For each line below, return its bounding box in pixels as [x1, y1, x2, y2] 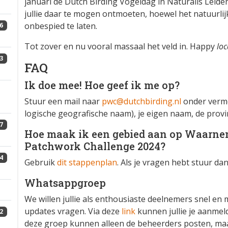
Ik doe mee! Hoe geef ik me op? [24, 78, 180, 92]
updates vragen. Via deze [24, 206, 122, 217]
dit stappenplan [57, 157, 117, 168]
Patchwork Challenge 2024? [24, 139, 165, 153]
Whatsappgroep [24, 176, 106, 190]
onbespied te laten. [24, 20, 97, 32]
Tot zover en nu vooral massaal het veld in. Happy [24, 41, 217, 52]
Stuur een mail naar [24, 96, 102, 107]
